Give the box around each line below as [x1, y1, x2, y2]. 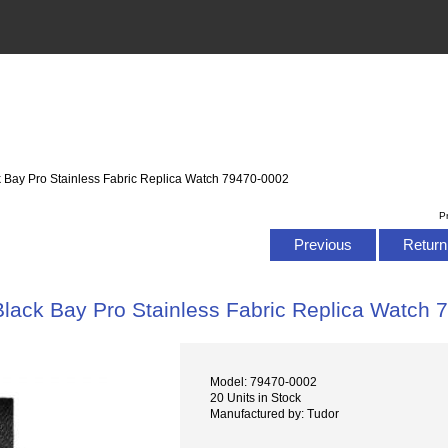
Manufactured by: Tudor [210, 407, 340, 421]
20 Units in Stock [210, 391, 302, 405]
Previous [289, 235, 356, 253]
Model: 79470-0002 [210, 375, 318, 389]
